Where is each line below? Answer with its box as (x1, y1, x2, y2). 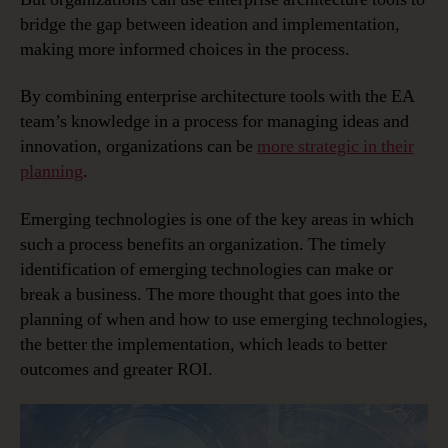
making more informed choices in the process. (20, 37, 350, 61)
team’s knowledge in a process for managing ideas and (20, 110, 409, 134)
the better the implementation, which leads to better (20, 332, 387, 356)
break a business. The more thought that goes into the (20, 282, 400, 306)
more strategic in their (257, 135, 414, 159)
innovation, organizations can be (20, 135, 257, 159)
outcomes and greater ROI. (20, 357, 213, 381)
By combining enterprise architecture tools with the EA (20, 85, 415, 109)
